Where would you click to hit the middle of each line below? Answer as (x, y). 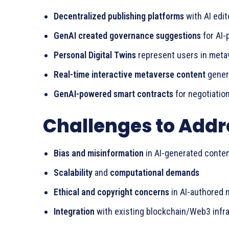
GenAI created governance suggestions (127, 36)
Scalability (73, 173)
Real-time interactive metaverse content (130, 74)
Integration (74, 211)
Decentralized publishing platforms (119, 16)
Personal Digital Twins (95, 55)
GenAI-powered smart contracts (113, 94)
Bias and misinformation (99, 153)
